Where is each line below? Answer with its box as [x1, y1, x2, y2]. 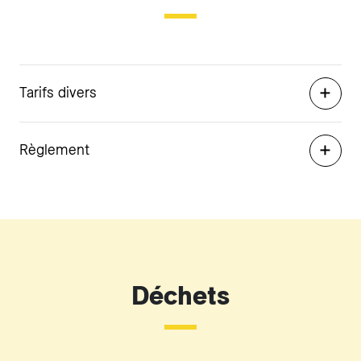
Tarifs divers [19, 84, 97, 101]
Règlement [19, 141, 89, 158]
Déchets [131, 280, 230, 311]
